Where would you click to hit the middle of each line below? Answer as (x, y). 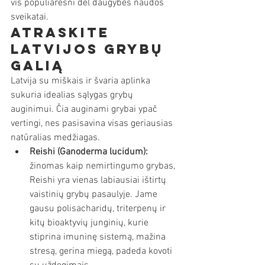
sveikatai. (30, 17)
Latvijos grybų (90, 49)
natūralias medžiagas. (55, 138)
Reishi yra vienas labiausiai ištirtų (99, 180)
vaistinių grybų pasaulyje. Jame (95, 195)
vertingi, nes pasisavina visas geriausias (93, 124)
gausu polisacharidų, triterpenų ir (99, 209)
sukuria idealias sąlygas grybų (73, 95)
